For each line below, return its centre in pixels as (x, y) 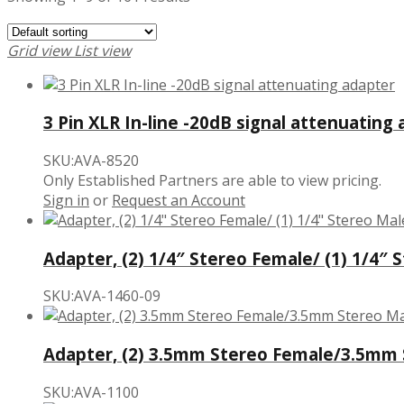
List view (102, 50)
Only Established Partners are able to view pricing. (212, 180)
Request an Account (179, 200)
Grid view (39, 50)
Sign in (66, 200)
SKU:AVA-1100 (91, 392)
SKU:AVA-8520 (91, 160)
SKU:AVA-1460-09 (102, 296)
